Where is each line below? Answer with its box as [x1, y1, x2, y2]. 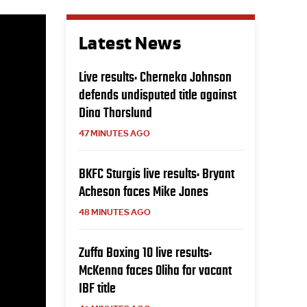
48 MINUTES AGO [78, 207, 151, 218]
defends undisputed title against [78, 87, 236, 102]
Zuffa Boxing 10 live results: [78, 245, 212, 260]
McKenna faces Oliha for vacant [78, 262, 232, 278]
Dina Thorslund [78, 105, 152, 120]
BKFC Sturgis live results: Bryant [78, 166, 234, 181]
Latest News [78, 33, 181, 54]
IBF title [78, 280, 116, 295]
